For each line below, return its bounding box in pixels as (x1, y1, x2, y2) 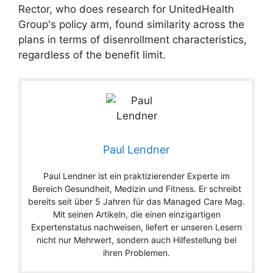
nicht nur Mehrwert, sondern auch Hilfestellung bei (37, 235, 236, 246)
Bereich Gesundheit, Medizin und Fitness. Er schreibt (32, 183, 241, 194)
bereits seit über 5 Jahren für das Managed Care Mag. (28, 196, 245, 207)
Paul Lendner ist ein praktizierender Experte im (43, 171, 230, 182)
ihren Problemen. (103, 247, 170, 258)
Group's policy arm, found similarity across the (18, 18, 244, 30)
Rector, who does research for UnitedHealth (18, 2, 234, 15)
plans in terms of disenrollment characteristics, (18, 33, 247, 46)
